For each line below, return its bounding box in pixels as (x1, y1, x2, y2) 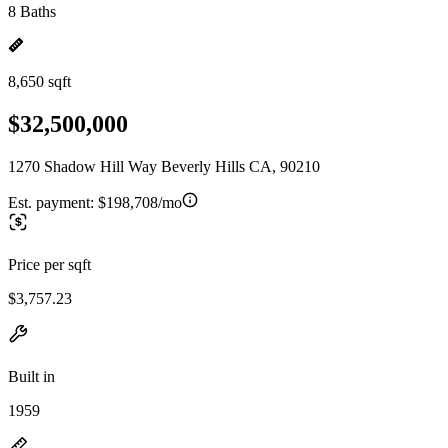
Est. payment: (8, 193, 98, 211)
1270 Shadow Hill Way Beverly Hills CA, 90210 (8, 157, 320, 175)
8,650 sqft (8, 73, 71, 90)
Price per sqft (8, 255, 91, 273)
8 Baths (8, 3, 56, 20)
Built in (8, 367, 55, 385)
